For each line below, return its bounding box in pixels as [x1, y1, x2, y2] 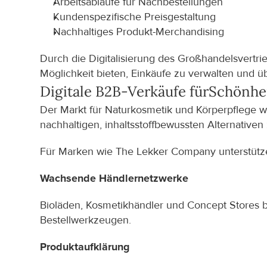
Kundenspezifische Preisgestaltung [53, 11, 216, 23]
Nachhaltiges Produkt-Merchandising [53, 26, 225, 38]
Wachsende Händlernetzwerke [40, 172, 189, 185]
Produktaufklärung [40, 241, 130, 253]
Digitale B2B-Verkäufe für [40, 82, 209, 101]
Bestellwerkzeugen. [40, 214, 132, 226]
